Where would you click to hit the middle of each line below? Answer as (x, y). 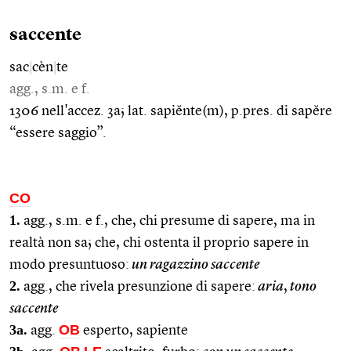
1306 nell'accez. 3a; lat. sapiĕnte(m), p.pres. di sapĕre (171, 111)
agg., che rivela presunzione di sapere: (138, 286)
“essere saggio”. (58, 133)
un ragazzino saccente (194, 264)
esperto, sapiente (134, 330)
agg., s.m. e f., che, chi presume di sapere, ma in (168, 221)
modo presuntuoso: (69, 264)
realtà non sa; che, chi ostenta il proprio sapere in (159, 242)
